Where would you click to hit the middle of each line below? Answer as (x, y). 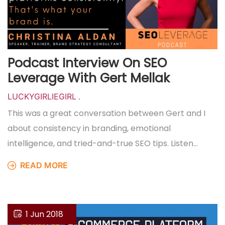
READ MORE (43, 165)
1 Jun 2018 (44, 214)
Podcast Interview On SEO (87, 63)
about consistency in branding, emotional (89, 128)
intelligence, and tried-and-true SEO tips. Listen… (103, 143)
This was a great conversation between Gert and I (106, 113)
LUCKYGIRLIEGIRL (42, 96)
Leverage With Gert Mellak (89, 78)
